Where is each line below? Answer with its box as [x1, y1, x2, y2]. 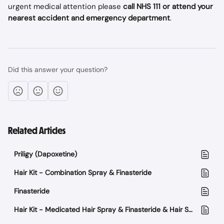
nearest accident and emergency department [8, 13, 170, 23]
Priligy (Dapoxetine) [14, 149, 77, 158]
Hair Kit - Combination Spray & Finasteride [14, 168, 151, 177]
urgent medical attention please [8, 1, 121, 11]
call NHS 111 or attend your [121, 1, 215, 11]
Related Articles [8, 125, 65, 136]
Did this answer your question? [8, 65, 107, 74]
